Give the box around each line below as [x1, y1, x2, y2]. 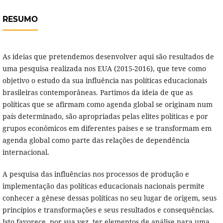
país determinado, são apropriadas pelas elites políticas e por [2, 111, 208, 121]
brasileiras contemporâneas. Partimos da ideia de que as [2, 88, 193, 98]
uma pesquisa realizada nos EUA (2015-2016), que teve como [2, 64, 206, 74]
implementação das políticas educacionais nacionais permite [2, 181, 205, 191]
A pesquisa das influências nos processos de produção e [2, 169, 189, 179]
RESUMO [2, 14, 38, 24]
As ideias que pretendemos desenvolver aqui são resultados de [2, 52, 214, 62]
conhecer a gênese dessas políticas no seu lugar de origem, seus [2, 193, 217, 203]
